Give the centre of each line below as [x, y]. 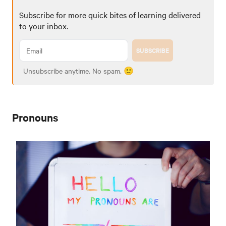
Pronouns [35, 117]
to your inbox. [44, 26]
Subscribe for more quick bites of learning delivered [110, 15]
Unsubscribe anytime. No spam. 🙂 [78, 71]
